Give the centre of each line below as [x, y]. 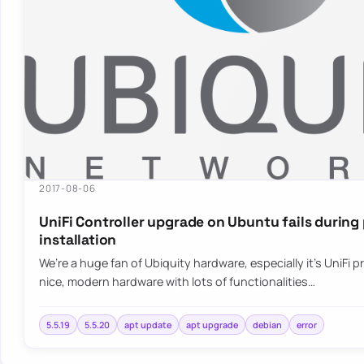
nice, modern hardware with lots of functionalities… [178, 282]
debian [268, 324]
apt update [148, 324]
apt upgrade [212, 324]
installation [78, 239]
